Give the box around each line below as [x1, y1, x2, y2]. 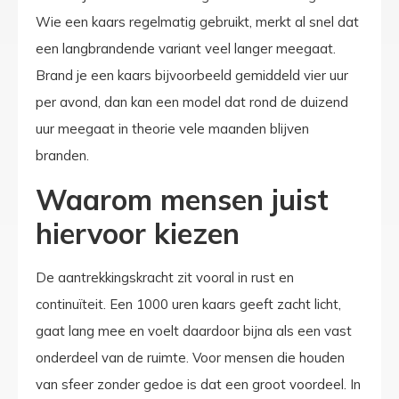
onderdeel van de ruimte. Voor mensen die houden [36, 348, 345, 366]
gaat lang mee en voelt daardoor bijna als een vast [36, 322, 352, 339]
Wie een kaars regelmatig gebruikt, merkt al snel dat [36, 13, 359, 31]
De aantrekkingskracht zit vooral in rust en [36, 268, 294, 286]
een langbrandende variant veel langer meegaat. [36, 40, 336, 58]
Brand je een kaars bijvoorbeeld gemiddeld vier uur [36, 67, 348, 85]
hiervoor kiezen [36, 215, 240, 251]
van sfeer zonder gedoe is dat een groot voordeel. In [36, 375, 361, 393]
